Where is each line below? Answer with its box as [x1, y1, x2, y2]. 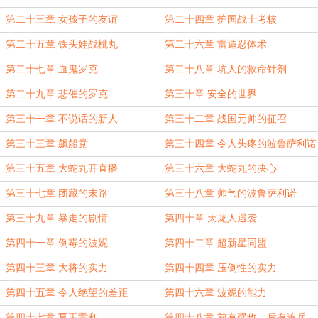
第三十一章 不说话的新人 [6, 114, 118, 124]
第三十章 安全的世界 [165, 89, 257, 99]
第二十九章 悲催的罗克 [6, 89, 108, 99]
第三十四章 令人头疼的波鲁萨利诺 [165, 138, 317, 149]
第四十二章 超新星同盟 [165, 238, 267, 248]
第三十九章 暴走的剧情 [6, 213, 108, 224]
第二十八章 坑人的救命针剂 [165, 64, 287, 75]
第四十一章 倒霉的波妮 [6, 238, 108, 248]
